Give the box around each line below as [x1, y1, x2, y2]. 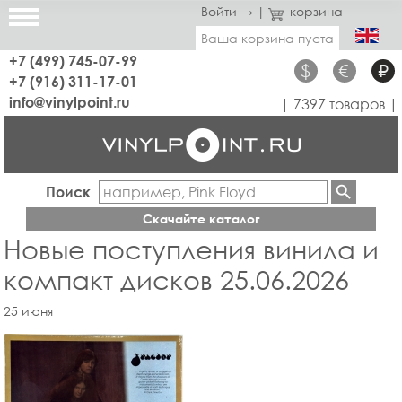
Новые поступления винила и [4, 233, 379, 266]
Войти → [200, 4, 253, 19]
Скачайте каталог [142, 211, 260, 227]
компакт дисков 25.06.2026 [4, 264, 349, 296]
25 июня [4, 303, 53, 319]
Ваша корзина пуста [201, 31, 334, 46]
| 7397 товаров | [280, 95, 398, 113]
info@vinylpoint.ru [9, 93, 130, 110]
